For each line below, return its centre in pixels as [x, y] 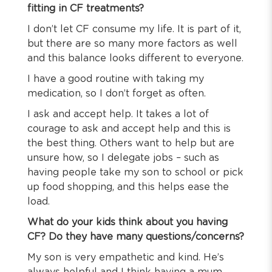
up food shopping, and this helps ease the [128, 187]
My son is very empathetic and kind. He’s [126, 257]
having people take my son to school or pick [135, 172]
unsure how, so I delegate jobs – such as [123, 158]
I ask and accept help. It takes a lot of [118, 114]
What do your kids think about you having [127, 222]
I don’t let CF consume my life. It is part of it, [134, 29]
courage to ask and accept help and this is [129, 129]
